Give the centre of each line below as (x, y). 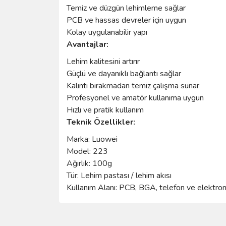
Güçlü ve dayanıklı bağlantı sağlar (124, 73)
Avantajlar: (88, 44)
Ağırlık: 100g (89, 163)
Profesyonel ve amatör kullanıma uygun (135, 98)
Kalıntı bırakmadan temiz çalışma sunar (133, 86)
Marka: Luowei (92, 139)
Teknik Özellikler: (101, 122)
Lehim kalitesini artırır (103, 61)
